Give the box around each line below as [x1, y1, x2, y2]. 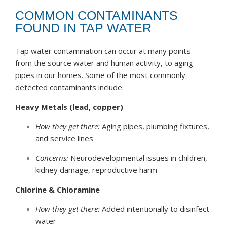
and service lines [35, 133, 93, 143]
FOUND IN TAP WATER [15, 21, 152, 35]
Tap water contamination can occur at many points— [15, 46, 199, 56]
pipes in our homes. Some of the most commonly [15, 70, 185, 81]
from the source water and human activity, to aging [15, 58, 193, 68]
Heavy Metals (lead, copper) [15, 101, 123, 112]
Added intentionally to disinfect [100, 204, 209, 214]
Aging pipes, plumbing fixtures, [100, 121, 209, 131]
